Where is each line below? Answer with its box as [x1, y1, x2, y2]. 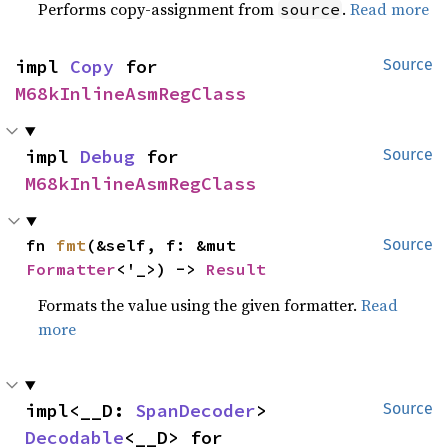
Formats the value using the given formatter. [38, 294, 362, 316]
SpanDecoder [135, 399, 256, 422]
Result [206, 259, 267, 279]
